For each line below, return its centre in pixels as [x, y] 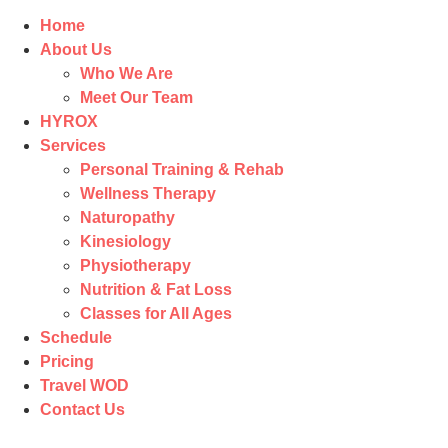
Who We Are [126, 73]
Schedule [76, 337]
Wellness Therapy [148, 193]
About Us [76, 49]
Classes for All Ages [156, 313]
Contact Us [82, 409]
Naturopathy [127, 217]
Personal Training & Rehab [182, 169]
